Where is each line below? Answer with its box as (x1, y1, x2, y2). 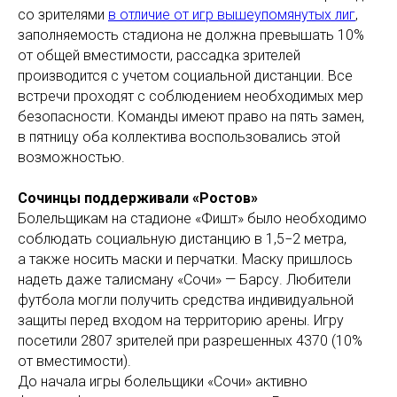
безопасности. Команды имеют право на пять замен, (18, 108, 364, 125)
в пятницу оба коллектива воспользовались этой (18, 128, 340, 145)
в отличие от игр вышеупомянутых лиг (108, 6, 355, 23)
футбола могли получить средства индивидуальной (18, 292, 354, 308)
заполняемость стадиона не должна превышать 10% (18, 27, 364, 43)
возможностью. (18, 149, 125, 166)
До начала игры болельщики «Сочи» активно (18, 373, 307, 390)
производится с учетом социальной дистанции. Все (18, 67, 353, 84)
